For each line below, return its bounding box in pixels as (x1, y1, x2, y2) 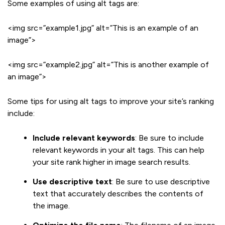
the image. (33, 200, 70, 210)
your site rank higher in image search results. (33, 157, 190, 167)
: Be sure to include (135, 133, 204, 143)
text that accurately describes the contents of (33, 188, 203, 198)
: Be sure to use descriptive (112, 176, 210, 186)
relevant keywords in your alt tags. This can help (33, 145, 204, 155)
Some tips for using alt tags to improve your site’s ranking (8, 96, 214, 106)
